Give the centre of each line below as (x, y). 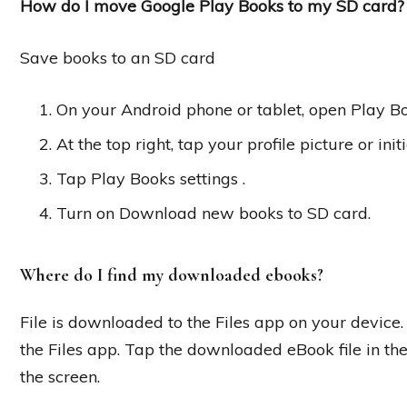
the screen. (60, 376)
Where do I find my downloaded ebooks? (172, 275)
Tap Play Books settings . (151, 178)
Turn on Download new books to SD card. (213, 213)
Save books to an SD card (118, 57)
